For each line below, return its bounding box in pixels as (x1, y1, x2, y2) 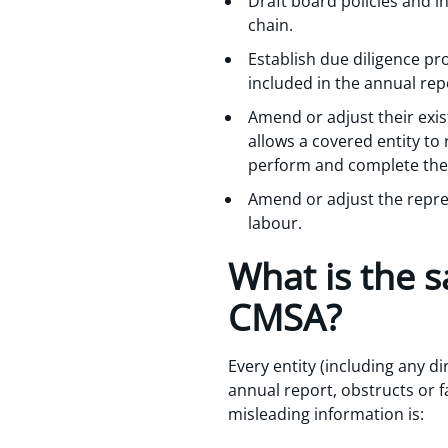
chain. (248, 13, 293, 36)
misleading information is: (228, 402, 424, 425)
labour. (248, 211, 302, 234)
